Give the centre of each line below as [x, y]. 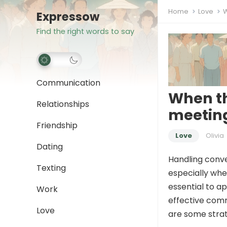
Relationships [63, 104]
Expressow [68, 17]
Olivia [215, 136]
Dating [50, 147]
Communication [68, 83]
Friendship [57, 125]
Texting [51, 168]
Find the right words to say [85, 31]
